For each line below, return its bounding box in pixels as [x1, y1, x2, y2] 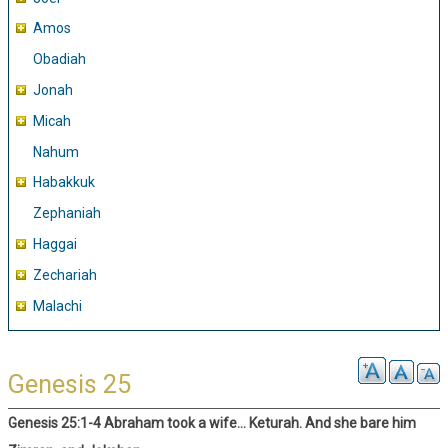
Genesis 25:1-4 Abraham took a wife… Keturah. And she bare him [8, 414, 416, 431]
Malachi [33, 297, 82, 314]
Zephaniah [33, 205, 101, 222]
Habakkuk [33, 174, 95, 191]
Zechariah [33, 266, 97, 283]
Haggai [33, 235, 77, 252]
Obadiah [33, 51, 86, 68]
